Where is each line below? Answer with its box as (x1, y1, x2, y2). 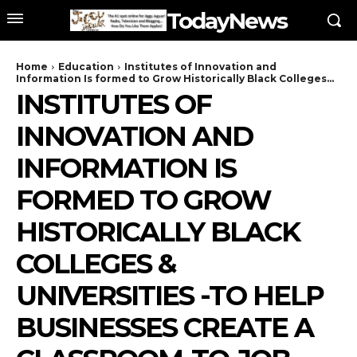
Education (58, 61, 114, 73)
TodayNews (167, 6, 287, 34)
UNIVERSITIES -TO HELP (16, 279, 324, 312)
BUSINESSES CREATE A (16, 311, 313, 344)
